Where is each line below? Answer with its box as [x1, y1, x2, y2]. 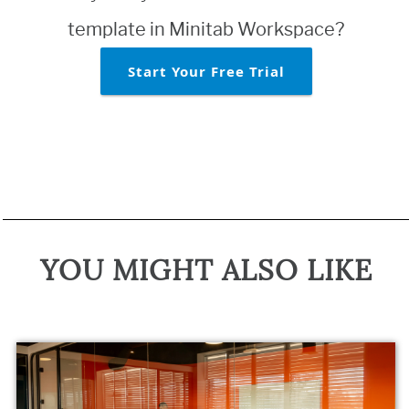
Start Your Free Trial [127, 61, 285, 80]
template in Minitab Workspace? [68, 17, 344, 40]
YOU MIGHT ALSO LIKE [39, 257, 372, 286]
